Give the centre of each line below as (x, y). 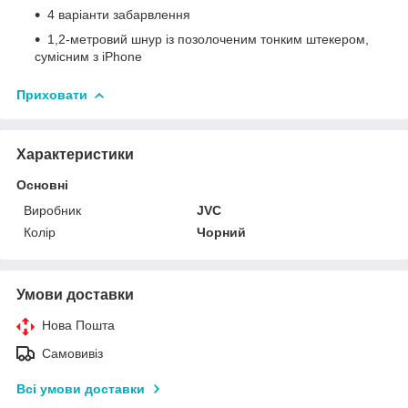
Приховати (52, 94)
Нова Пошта (78, 325)
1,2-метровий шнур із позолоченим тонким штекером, (208, 39)
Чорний (222, 232)
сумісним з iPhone (88, 56)
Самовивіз (72, 353)
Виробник (52, 210)
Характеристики (75, 154)
